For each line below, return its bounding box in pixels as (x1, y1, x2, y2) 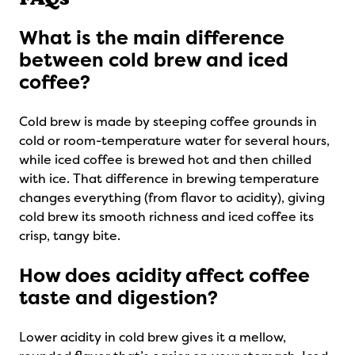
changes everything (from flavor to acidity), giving (19, 189, 325, 206)
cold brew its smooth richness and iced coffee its (19, 208, 314, 225)
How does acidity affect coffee (19, 263, 310, 288)
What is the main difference (19, 25, 284, 51)
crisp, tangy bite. (19, 227, 120, 244)
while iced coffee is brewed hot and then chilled (19, 151, 311, 168)
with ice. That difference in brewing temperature (19, 170, 319, 187)
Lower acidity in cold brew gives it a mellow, (19, 329, 286, 345)
